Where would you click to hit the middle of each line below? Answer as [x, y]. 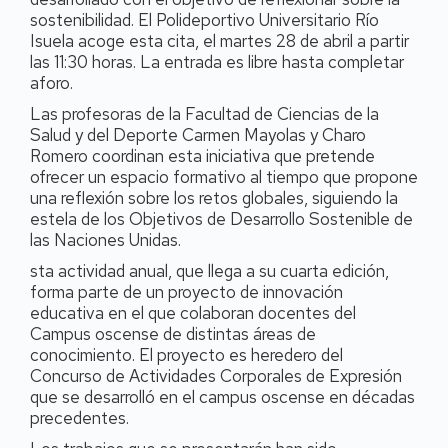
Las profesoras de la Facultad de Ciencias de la [204, 114]
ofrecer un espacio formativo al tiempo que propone [224, 177]
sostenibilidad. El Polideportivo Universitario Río [204, 20]
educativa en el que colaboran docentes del [193, 313]
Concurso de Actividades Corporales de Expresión [216, 376]
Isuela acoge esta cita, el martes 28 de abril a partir [219, 41]
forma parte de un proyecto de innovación [186, 292]
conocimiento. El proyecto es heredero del [186, 355]
